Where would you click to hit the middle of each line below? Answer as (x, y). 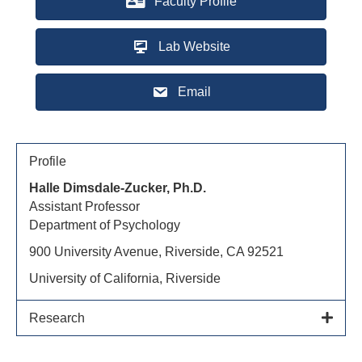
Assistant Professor (84, 207)
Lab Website (194, 47)
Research (57, 318)
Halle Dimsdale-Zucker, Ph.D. (118, 188)
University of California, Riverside (125, 279)
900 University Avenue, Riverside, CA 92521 (156, 252)
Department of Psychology (105, 225)
